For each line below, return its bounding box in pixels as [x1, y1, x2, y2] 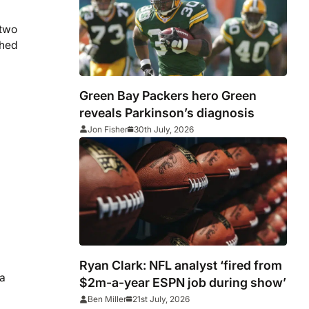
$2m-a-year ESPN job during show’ [79, 275, 287, 290]
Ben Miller [88, 294, 127, 305]
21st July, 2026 [132, 294, 190, 305]
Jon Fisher [88, 123, 128, 134]
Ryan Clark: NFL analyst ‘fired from [79, 258, 283, 273]
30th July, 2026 [134, 123, 195, 134]
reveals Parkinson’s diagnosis [79, 105, 255, 120]
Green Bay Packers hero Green [79, 88, 257, 103]
